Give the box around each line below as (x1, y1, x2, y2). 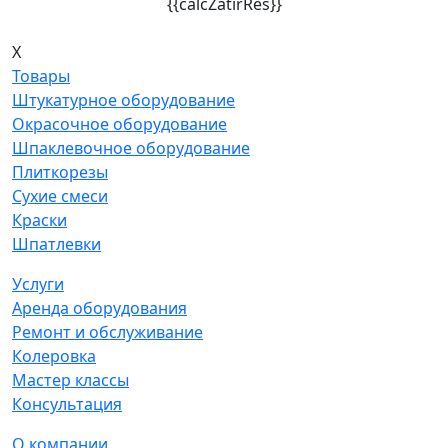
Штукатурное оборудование (12, 89, 235, 112)
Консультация (12, 393, 122, 416)
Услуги (12, 273, 64, 296)
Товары (12, 65, 70, 88)
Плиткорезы (12, 161, 108, 184)
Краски (12, 209, 67, 232)
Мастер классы (12, 369, 129, 392)
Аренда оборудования (12, 297, 187, 320)
